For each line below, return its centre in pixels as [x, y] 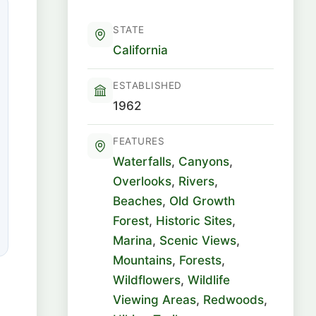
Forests [200, 260]
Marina [133, 240]
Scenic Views [198, 240]
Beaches [138, 201]
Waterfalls [142, 161]
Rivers [196, 181]
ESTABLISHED [147, 85]
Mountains [142, 260]
